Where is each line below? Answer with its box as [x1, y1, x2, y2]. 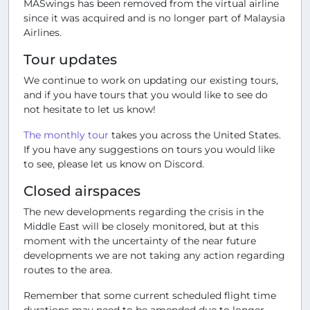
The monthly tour [24, 128, 109, 141]
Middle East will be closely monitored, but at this [24, 219, 259, 232]
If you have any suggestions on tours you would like [24, 143, 275, 156]
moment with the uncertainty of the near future [24, 234, 256, 247]
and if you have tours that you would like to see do [24, 88, 268, 101]
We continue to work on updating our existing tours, [24, 73, 278, 86]
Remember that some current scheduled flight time [24, 289, 276, 302]
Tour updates [24, 51, 117, 68]
